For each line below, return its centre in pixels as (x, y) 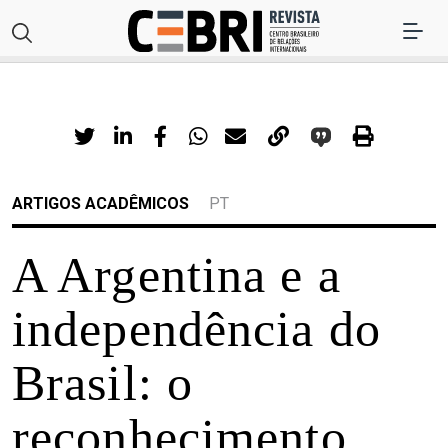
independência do (196, 329)
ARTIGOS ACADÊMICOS (100, 204)
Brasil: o (103, 383)
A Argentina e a (176, 275)
